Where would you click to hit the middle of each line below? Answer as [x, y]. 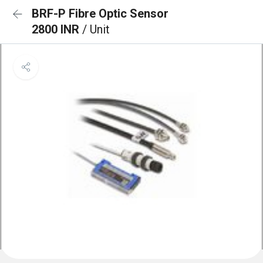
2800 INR [57, 29]
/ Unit [96, 29]
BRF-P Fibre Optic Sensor [100, 14]
